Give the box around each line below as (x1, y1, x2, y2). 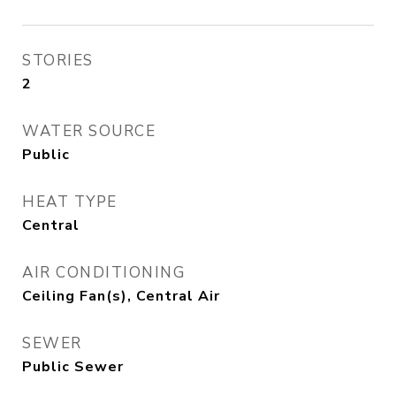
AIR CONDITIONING (22, 263, 185, 283)
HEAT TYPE (22, 192, 118, 212)
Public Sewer (22, 357, 124, 377)
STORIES (22, 50, 94, 71)
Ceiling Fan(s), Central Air (22, 286, 220, 306)
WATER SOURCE (22, 121, 156, 141)
